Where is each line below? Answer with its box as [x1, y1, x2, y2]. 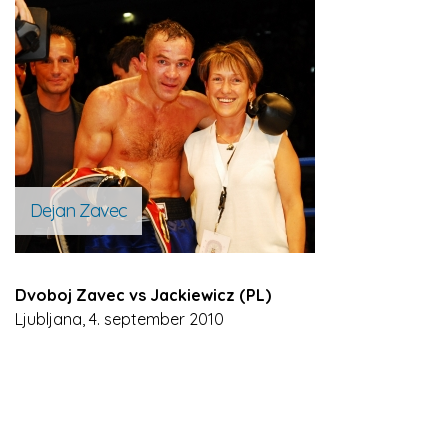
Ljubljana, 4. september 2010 [15, 309, 224, 329]
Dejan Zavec [30, 199, 127, 222]
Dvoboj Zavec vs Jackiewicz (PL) [15, 285, 271, 305]
